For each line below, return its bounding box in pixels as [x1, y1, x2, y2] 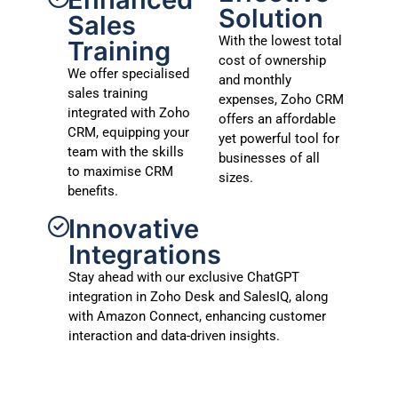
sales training [67, 84, 147, 101]
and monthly [218, 71, 291, 88]
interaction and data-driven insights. [68, 327, 281, 344]
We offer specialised [67, 65, 189, 82]
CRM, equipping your [67, 123, 189, 140]
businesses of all [218, 149, 320, 166]
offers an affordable [218, 110, 336, 127]
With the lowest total [218, 32, 342, 49]
